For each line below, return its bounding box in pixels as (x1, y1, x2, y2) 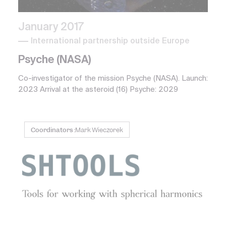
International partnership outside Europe (31, 37, 190, 46)
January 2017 (18, 22, 84, 33)
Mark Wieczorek (75, 126, 123, 135)
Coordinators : (31, 126, 75, 135)
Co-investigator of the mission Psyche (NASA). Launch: (18, 75, 208, 83)
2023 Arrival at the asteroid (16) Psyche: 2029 (18, 86, 178, 94)
